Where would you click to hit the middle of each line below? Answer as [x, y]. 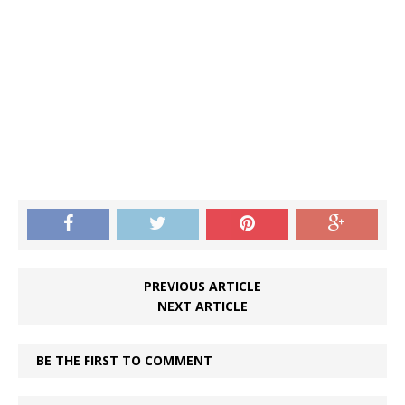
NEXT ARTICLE [202, 306]
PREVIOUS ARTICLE [202, 286]
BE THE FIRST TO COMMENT [124, 360]
